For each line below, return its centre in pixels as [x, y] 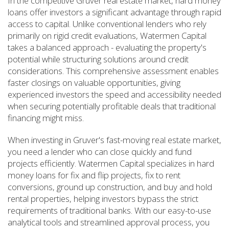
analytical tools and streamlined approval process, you [109, 222]
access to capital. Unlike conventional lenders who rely [107, 24]
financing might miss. [46, 118]
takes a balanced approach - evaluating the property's [107, 47]
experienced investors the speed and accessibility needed [114, 94]
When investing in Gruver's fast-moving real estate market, [114, 140]
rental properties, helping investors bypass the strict [103, 199]
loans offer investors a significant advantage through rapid [114, 12]
